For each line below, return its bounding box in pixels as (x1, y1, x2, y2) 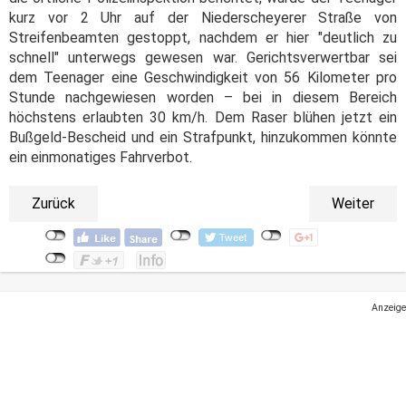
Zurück (32, 195, 75, 213)
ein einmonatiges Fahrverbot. (9, 149, 196, 167)
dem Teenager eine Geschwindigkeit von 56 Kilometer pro (9, 69, 397, 87)
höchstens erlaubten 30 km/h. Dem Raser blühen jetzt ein (9, 109, 397, 127)
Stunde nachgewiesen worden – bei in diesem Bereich (9, 89, 397, 107)
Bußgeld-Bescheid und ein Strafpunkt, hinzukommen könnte (9, 129, 397, 147)
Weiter (332, 195, 374, 213)
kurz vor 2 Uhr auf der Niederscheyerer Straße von (9, 9, 397, 27)
